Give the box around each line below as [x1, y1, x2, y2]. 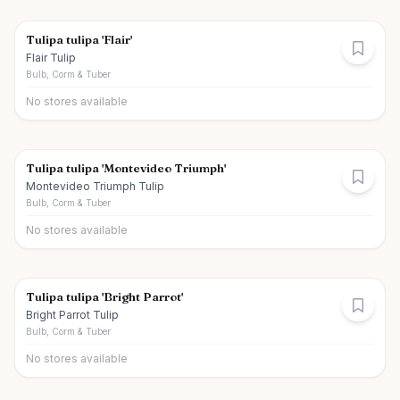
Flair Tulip [26, 51, 76, 64]
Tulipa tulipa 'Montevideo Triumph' [26, 161, 226, 175]
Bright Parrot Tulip [26, 308, 119, 321]
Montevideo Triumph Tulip [26, 179, 164, 193]
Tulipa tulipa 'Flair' [26, 32, 132, 46]
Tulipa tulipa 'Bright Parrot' [26, 289, 183, 304]
